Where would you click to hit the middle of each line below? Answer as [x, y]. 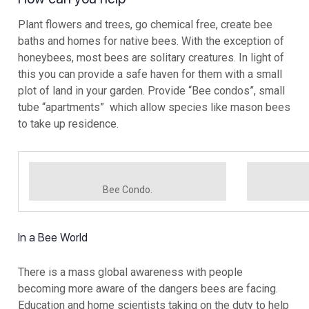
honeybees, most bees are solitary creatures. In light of [151, 58]
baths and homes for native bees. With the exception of [151, 41]
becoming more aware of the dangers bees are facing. [148, 289]
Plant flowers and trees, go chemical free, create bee [145, 25]
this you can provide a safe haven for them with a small [150, 74]
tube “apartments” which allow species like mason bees [154, 108]
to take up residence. [68, 124]
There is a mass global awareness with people [130, 272]
